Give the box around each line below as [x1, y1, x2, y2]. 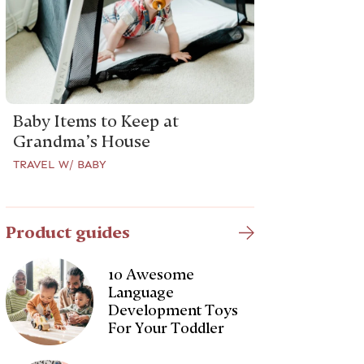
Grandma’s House [13, 132, 151, 151]
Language [108, 284, 175, 301]
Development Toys [108, 301, 239, 318]
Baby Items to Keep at [13, 111, 180, 131]
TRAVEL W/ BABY [13, 158, 107, 171]
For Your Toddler [108, 319, 225, 336]
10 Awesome [108, 266, 195, 283]
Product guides [6, 222, 131, 242]
